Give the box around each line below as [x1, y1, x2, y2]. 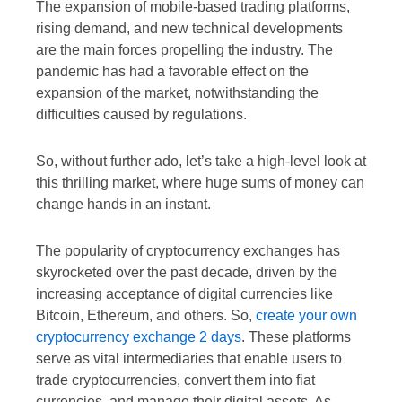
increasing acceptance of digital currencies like [36, 286, 333, 302]
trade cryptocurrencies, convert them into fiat [36, 372, 315, 389]
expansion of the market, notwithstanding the [36, 85, 319, 101]
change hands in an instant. [36, 197, 211, 213]
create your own [256, 308, 357, 324]
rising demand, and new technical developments [36, 21, 343, 37]
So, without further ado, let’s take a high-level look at [36, 153, 366, 170]
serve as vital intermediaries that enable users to [36, 351, 342, 367]
